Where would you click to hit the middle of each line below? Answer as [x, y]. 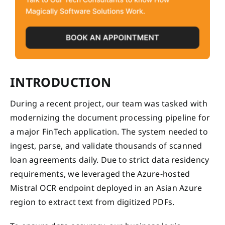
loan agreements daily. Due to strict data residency [110, 159]
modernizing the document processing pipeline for [110, 117]
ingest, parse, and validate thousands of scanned [106, 145]
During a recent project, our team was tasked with [109, 103]
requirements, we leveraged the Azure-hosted [100, 174]
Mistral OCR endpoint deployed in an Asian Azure [106, 188]
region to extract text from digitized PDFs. [92, 202]
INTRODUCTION [61, 82]
